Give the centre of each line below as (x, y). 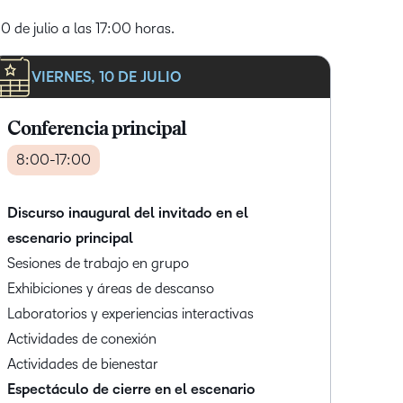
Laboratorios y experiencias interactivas (132, 314)
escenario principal (70, 239)
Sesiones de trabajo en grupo (98, 264)
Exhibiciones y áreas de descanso (112, 289)
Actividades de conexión (83, 339)
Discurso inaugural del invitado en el (127, 214)
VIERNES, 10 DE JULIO (106, 77)
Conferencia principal (97, 131)
